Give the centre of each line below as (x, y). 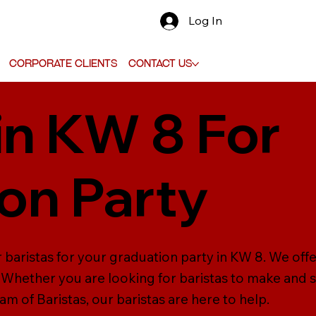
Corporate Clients (63, 63)
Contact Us (160, 63)
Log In (206, 21)
